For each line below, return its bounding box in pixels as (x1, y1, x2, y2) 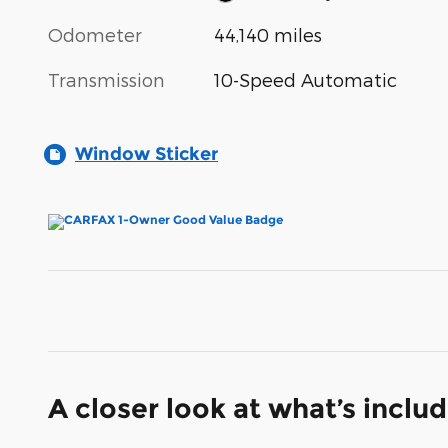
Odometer (48, 24, 142, 46)
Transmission (48, 69, 165, 91)
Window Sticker (75, 143, 218, 166)
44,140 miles (214, 24, 323, 46)
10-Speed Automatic (214, 69, 398, 91)
